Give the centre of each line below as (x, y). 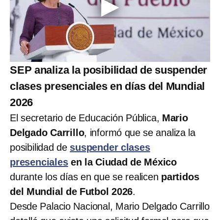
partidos (180, 177)
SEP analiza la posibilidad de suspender (109, 70)
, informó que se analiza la (140, 133)
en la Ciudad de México (123, 162)
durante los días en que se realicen (85, 177)
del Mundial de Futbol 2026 (71, 192)
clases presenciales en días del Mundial (108, 86)
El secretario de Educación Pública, (86, 118)
